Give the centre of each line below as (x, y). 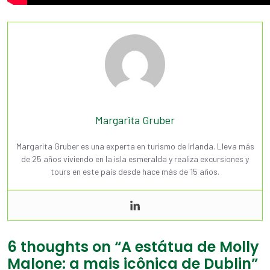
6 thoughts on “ (64, 247)
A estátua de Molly (190, 247)
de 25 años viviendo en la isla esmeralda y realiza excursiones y (135, 159)
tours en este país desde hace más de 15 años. (135, 172)
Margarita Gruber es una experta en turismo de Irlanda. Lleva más (135, 146)
